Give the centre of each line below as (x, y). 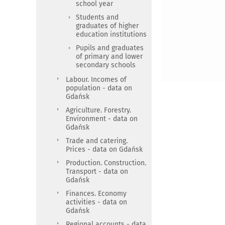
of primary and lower (109, 57)
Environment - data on (102, 119)
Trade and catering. (97, 141)
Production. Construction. (106, 163)
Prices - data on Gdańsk (104, 149)
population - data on (99, 88)
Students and (97, 17)
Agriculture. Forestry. (98, 110)
